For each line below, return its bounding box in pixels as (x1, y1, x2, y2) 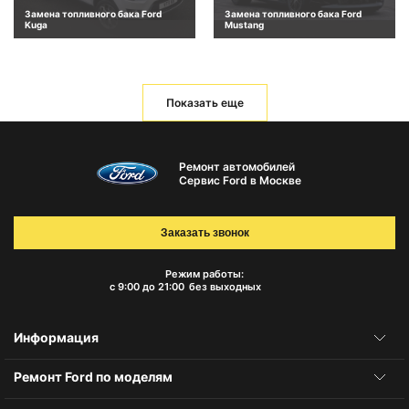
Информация (14, 330, 99, 346)
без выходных (188, 280, 261, 294)
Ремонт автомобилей (178, 160, 295, 173)
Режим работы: (165, 267, 244, 281)
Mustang (225, 18, 264, 30)
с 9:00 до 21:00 (109, 280, 184, 294)
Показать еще (165, 95, 244, 110)
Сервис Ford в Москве (178, 173, 301, 187)
